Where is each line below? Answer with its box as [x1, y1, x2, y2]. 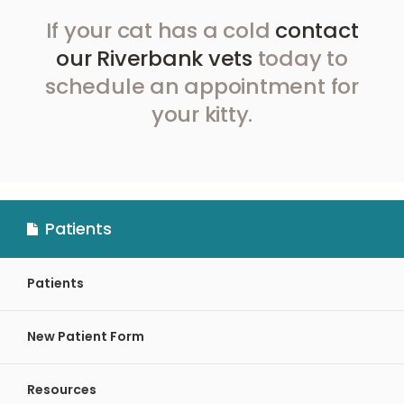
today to [252, 42, 348, 73]
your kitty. [151, 98, 253, 129]
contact [275, 14, 359, 45]
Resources [27, 381, 96, 399]
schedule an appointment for [45, 70, 359, 101]
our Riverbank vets [56, 42, 252, 73]
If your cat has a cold [45, 14, 276, 45]
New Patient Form [27, 327, 144, 346]
